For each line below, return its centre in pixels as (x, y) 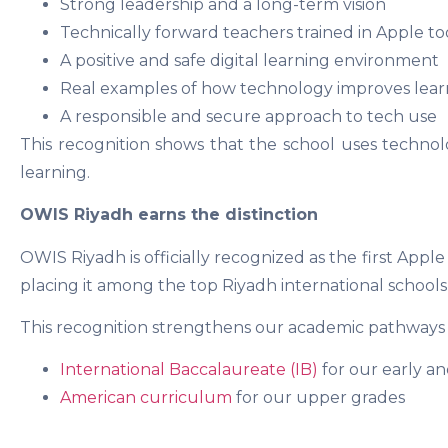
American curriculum (146, 398)
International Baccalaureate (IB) (191, 370)
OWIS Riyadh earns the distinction (169, 215)
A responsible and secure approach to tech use (248, 116)
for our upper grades (318, 398)
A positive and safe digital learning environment (249, 60)
